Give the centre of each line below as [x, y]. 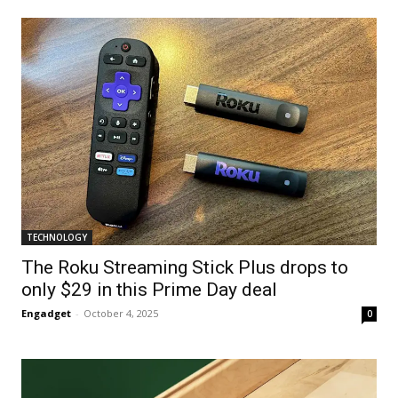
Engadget [46, 314]
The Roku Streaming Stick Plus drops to [185, 268]
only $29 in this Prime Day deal [149, 290]
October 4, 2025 [121, 314]
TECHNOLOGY [57, 238]
